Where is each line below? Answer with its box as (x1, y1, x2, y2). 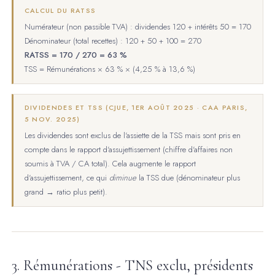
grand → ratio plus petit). (24, 185, 107, 198)
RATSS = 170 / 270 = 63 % (24, 48, 127, 61)
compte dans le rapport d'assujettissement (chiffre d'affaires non (24, 143, 233, 155)
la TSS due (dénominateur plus (136, 171, 240, 184)
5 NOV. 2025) (24, 114, 80, 124)
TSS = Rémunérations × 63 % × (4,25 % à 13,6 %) (24, 63, 195, 75)
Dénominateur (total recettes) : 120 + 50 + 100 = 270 (24, 34, 201, 47)
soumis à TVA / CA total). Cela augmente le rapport (24, 157, 196, 169)
